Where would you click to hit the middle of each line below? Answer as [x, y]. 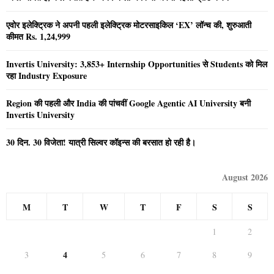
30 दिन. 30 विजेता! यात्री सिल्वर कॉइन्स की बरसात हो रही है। [101, 143]
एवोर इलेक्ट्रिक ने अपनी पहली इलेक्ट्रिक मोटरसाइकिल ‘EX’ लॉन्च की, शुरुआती [129, 25]
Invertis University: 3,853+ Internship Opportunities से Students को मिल [137, 64]
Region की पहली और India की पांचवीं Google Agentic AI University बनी [128, 103]
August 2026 [245, 177]
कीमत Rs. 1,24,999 [38, 37]
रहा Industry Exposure [46, 76]
